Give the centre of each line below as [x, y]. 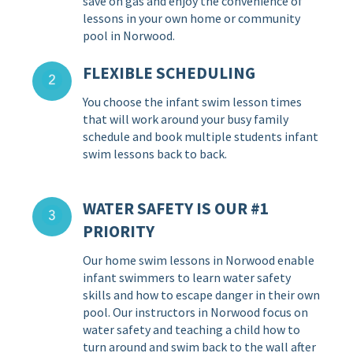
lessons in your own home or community [192, 18]
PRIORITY [119, 231]
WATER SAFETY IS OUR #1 [176, 208]
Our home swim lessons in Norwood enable [199, 260]
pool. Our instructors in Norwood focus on [196, 312]
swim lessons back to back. [155, 153]
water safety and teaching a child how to [192, 329]
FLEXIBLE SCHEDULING [169, 72]
